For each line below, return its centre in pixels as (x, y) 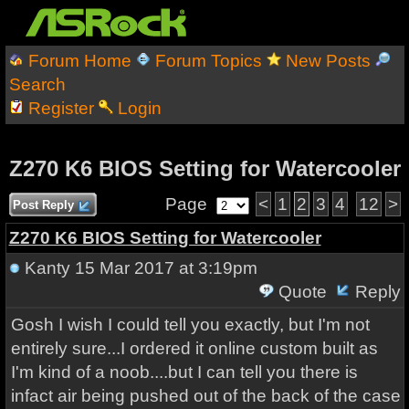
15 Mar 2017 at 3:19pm (163, 268)
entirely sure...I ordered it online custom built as (194, 348)
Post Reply (43, 205)
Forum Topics (208, 61)
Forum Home (79, 61)
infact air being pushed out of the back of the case (205, 396)
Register (61, 108)
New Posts (328, 61)
